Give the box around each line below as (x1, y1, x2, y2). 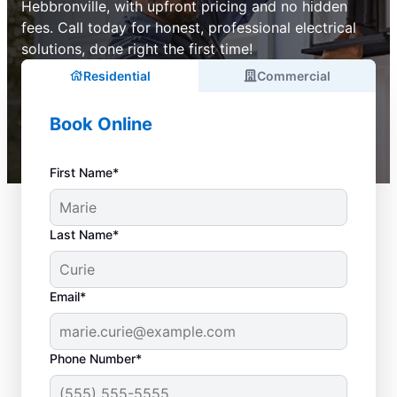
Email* (50, 288, 86, 304)
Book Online (50, 113, 152, 135)
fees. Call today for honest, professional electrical (21, 18, 356, 36)
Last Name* (50, 226, 119, 242)
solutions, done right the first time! (21, 39, 253, 58)
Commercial (257, 67, 331, 83)
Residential (82, 67, 151, 83)
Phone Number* (50, 350, 142, 366)
